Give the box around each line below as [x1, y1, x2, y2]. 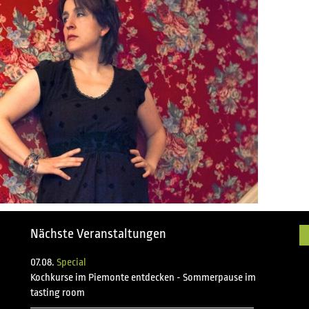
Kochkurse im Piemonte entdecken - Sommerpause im [30, 272, 256, 283]
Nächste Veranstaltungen [30, 226, 166, 241]
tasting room [30, 287, 85, 299]
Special [57, 257, 86, 268]
